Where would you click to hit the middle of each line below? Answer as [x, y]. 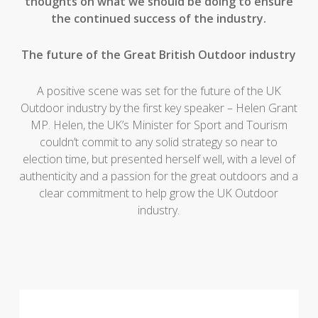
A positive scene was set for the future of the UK [159, 91]
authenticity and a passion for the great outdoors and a [159, 176]
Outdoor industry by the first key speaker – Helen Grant [159, 108]
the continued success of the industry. [159, 18]
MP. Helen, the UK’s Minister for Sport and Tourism [159, 125]
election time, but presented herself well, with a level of [159, 159]
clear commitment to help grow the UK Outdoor [159, 193]
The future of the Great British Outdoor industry [159, 55]
